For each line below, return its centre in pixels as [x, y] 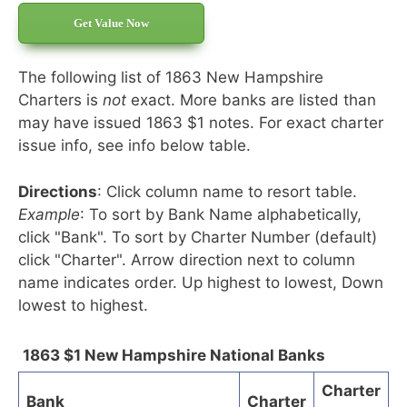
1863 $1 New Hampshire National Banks [174, 356]
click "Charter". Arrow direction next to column [187, 259]
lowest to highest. [83, 305]
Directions [58, 191]
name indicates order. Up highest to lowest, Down [201, 282]
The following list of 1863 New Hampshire [171, 78]
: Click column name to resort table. [227, 191]
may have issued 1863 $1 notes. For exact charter [201, 123]
